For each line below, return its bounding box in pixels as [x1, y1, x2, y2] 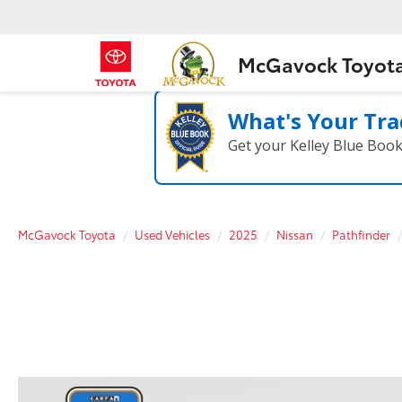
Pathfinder [332, 226, 390, 242]
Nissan [276, 226, 313, 242]
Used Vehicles [135, 226, 210, 242]
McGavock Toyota [18, 226, 116, 242]
